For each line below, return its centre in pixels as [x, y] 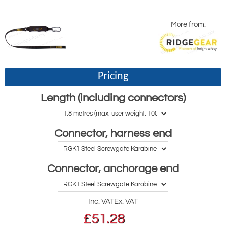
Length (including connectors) [113, 98]
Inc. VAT [101, 202]
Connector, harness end [113, 133]
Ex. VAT [126, 202]
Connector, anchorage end [113, 169]
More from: [188, 24]
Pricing [113, 76]
